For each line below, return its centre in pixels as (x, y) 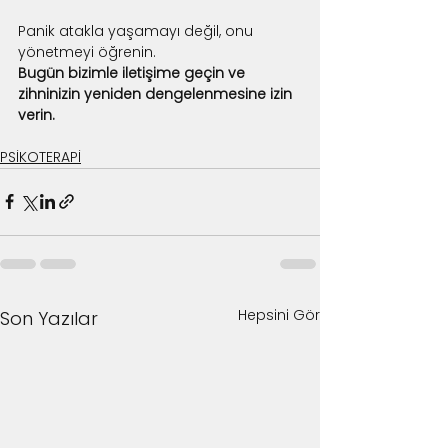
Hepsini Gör (279, 314)
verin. (36, 114)
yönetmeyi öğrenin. (87, 51)
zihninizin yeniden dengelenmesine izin (157, 93)
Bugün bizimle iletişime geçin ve (133, 72)
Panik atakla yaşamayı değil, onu (137, 30)
